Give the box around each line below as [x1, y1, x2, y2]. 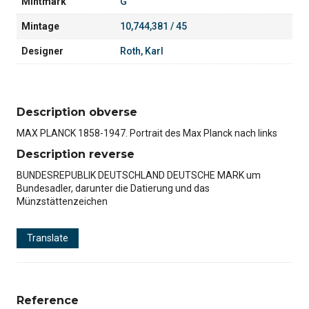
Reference [17, 293, 79, 307]
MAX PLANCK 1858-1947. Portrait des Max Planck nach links [17, 127, 277, 139]
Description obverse [17, 105, 137, 119]
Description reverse [17, 147, 134, 161]
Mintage [21, 21, 59, 32]
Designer [21, 46, 63, 57]
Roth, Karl [120, 46, 163, 57]
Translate [27, 232, 68, 243]
